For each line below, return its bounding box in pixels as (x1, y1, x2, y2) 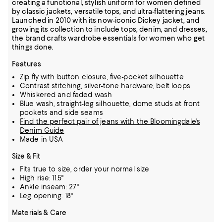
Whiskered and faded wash (20, 90, 112, 99)
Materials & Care (12, 208, 67, 217)
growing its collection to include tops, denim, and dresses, (12, 25, 207, 33)
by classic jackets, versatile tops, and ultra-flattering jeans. (12, 7, 206, 15)
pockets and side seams (20, 108, 103, 116)
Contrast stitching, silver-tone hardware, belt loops (20, 81, 190, 90)
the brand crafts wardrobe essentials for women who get (12, 34, 205, 42)
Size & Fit (12, 152, 41, 160)
